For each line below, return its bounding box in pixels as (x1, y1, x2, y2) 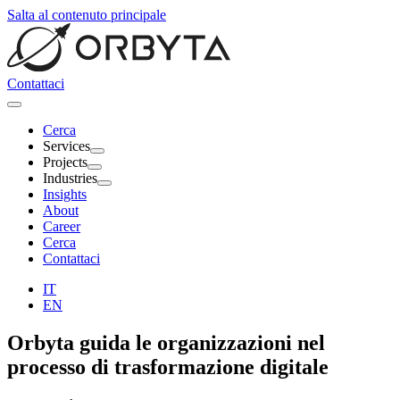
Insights (43, 187, 87, 202)
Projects (43, 154, 87, 170)
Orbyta (7, 330, 74, 354)
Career (43, 219, 80, 234)
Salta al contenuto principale (7, 7, 166, 22)
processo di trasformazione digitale (7, 354, 329, 379)
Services (43, 138, 90, 154)
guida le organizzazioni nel (74, 330, 325, 354)
